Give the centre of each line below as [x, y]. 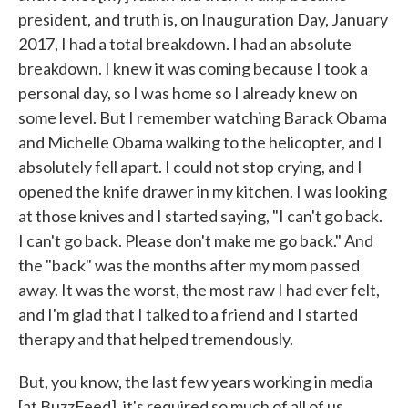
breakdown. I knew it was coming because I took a [193, 68]
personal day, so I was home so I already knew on [188, 93]
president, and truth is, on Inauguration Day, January [203, 19]
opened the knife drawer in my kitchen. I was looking [203, 191]
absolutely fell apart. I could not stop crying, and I [190, 167]
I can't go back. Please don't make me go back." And [196, 240]
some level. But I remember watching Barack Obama [203, 117]
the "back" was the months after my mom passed [189, 265]
